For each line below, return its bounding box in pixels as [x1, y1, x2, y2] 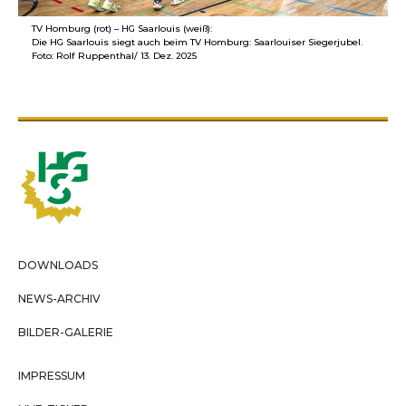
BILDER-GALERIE [18, 324, 113, 339]
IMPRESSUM [18, 368, 85, 382]
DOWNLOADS [18, 257, 98, 272]
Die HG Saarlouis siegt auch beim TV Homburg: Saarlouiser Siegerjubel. [32, 35, 362, 48]
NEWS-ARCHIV [18, 291, 101, 305]
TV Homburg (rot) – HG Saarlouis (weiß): [32, 22, 212, 34]
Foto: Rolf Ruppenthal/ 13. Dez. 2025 [32, 49, 197, 62]
